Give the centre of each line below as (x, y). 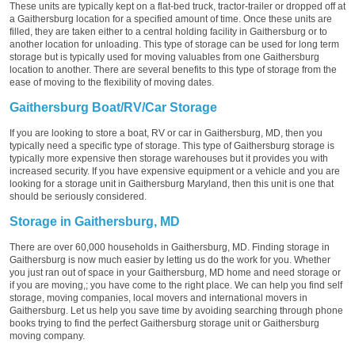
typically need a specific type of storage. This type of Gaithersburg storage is (172, 145)
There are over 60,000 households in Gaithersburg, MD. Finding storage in (170, 247)
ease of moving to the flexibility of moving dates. (112, 82)
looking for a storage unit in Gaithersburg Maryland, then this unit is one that (172, 183)
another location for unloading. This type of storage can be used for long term (174, 44)
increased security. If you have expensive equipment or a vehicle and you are (175, 171)
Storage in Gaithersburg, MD (95, 221)
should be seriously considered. (78, 196)
